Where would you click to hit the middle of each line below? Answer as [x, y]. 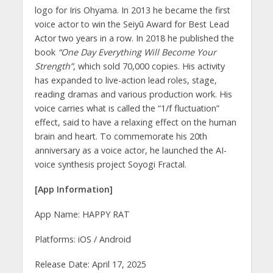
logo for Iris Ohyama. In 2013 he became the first [132, 10]
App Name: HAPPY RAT [82, 214]
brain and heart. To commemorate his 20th [121, 136]
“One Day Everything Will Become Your [137, 52]
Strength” [54, 66]
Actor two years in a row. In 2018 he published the [134, 38]
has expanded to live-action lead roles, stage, [126, 80]
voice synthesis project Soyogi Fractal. [110, 165]
